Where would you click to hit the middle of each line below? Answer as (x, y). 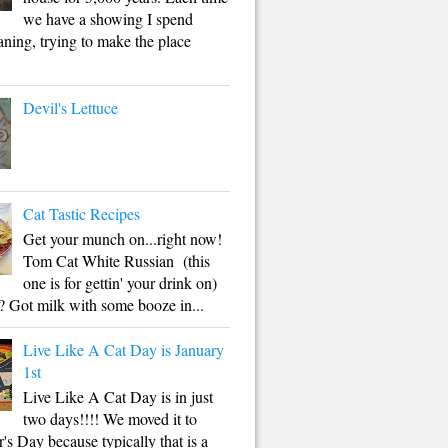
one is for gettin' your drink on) (120, 282)
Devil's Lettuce (71, 108)
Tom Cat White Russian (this (117, 260)
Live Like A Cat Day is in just (118, 397)
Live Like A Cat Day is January (124, 350)
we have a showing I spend (108, 18)
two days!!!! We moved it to (110, 419)
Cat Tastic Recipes (82, 213)
